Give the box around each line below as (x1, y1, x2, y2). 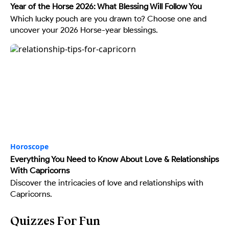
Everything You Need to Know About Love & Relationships (10, 154, 219, 164)
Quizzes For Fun (10, 213, 100, 228)
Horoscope (10, 143, 49, 151)
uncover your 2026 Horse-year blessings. (10, 25, 158, 35)
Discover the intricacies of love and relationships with (10, 178, 203, 188)
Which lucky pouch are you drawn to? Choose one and (10, 14, 207, 24)
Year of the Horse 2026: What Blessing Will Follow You (10, 2, 202, 11)
